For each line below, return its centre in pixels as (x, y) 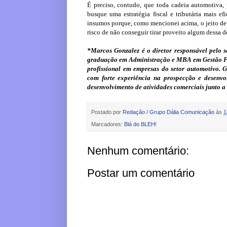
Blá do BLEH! (140, 124)
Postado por (107, 112)
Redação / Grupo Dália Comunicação (168, 112)
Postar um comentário (141, 173)
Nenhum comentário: (138, 150)
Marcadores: (108, 124)
